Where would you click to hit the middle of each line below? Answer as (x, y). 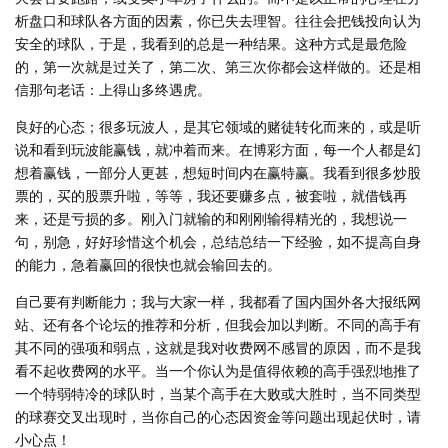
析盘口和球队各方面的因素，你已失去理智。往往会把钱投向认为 (218, 20)
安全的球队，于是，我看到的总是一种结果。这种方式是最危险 (211, 43)
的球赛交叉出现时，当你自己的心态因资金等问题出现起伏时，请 (218, 416)
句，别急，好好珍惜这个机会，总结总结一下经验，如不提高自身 (218, 241)
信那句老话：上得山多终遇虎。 (113, 89)
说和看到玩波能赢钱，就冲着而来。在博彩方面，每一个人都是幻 (218, 149)
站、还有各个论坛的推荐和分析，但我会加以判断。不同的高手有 (218, 324)
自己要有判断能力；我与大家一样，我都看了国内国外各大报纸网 (218, 301)
